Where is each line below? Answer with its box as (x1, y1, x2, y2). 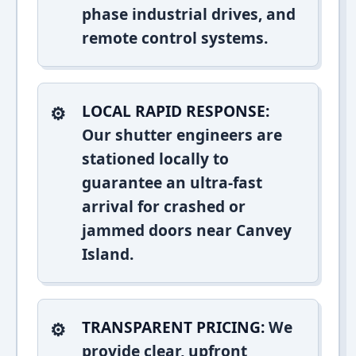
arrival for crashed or (82, 195, 246, 217)
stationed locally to (82, 148, 229, 169)
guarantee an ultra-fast (82, 172, 262, 193)
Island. (82, 243, 133, 265)
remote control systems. (82, 27, 268, 48)
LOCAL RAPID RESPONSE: (82, 100, 269, 122)
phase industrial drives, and (82, 3, 296, 25)
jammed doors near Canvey (82, 219, 292, 241)
